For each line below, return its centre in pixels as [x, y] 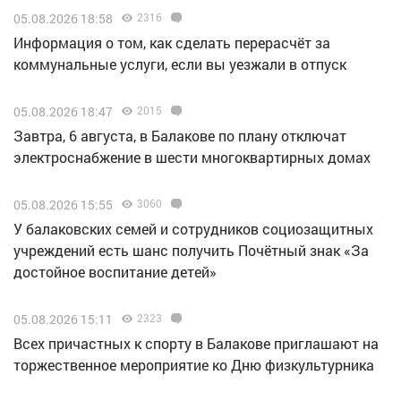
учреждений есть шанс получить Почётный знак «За [191, 250]
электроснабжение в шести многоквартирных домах [192, 157]
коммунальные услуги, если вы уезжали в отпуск [180, 64]
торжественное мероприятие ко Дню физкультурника [194, 364]
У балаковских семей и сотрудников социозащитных [193, 228]
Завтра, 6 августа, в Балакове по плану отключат [180, 135]
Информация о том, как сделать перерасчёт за [172, 42]
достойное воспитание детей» [115, 271]
